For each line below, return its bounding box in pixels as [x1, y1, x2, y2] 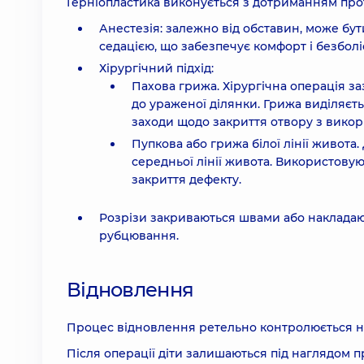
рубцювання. [99, 228, 179, 243]
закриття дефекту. [132, 172, 241, 187]
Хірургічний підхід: [99, 61, 214, 76]
